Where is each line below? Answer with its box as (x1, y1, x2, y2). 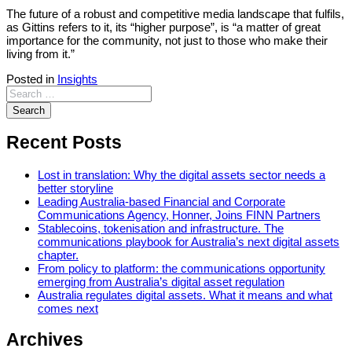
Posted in (6, 71, 57, 86)
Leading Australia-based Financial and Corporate (38, 194, 285, 208)
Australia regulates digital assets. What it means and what (38, 288, 332, 302)
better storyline (38, 181, 113, 195)
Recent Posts (6, 133, 122, 153)
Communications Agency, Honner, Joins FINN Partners (38, 207, 321, 222)
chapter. (38, 247, 79, 262)
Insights (57, 71, 97, 86)
